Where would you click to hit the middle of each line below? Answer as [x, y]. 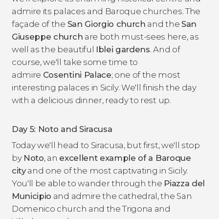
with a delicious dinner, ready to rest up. [91, 100]
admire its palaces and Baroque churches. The [106, 11]
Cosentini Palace [77, 75]
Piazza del [184, 183]
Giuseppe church [47, 36]
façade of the [40, 24]
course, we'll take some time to [75, 62]
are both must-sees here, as [141, 36]
